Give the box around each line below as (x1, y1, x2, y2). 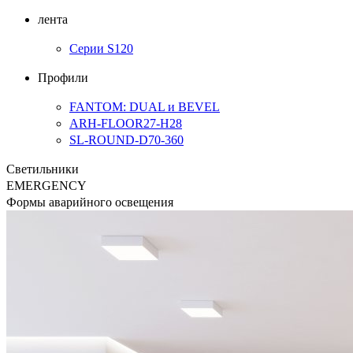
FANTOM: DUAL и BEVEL (69, 99, 220, 113)
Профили (38, 70, 88, 84)
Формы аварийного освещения (6, 195, 173, 209)
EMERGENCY (6, 178, 87, 192)
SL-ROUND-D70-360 (69, 132, 184, 147)
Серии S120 (69, 41, 133, 55)
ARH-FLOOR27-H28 (69, 116, 182, 130)
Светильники (6, 162, 79, 176)
